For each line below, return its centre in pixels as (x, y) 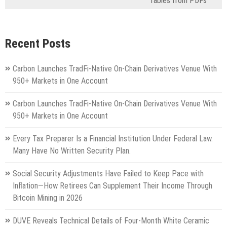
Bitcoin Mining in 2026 (48, 198)
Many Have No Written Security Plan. (72, 150)
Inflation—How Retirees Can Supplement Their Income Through (112, 185)
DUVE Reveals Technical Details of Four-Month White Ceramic (111, 220)
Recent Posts (38, 44)
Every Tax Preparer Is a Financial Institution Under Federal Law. (113, 138)
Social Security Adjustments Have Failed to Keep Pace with (108, 173)
